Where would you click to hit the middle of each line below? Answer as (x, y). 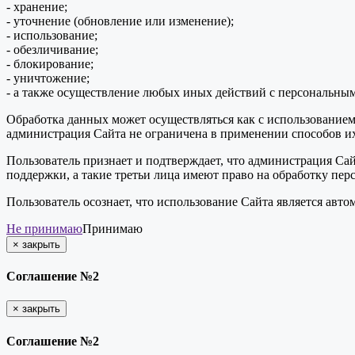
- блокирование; (50, 63)
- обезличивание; (52, 49)
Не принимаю (44, 228)
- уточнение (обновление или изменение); (120, 21)
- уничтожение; (48, 78)
